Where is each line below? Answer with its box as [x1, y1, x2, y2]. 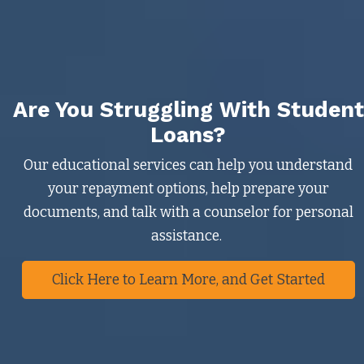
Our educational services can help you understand [24, 157, 353, 175]
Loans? [150, 122, 226, 148]
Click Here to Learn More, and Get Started [51, 271, 325, 289]
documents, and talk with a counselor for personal [23, 204, 353, 222]
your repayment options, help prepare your [47, 180, 329, 198]
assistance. [151, 227, 225, 245]
